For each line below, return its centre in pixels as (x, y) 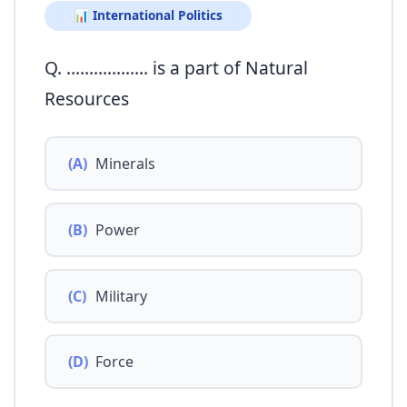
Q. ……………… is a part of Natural (176, 68)
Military (121, 296)
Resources (87, 99)
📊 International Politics (148, 15)
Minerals (125, 164)
